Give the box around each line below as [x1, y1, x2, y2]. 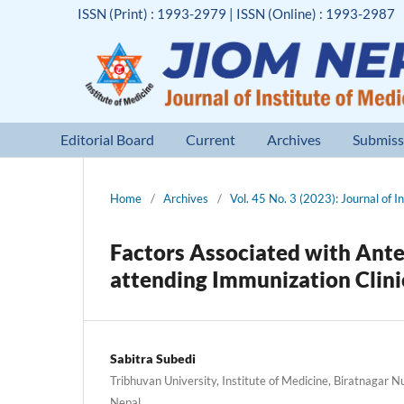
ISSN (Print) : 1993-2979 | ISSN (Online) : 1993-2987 [78, 5, 396, 22]
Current [186, 130, 236, 148]
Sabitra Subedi [110, 350, 196, 366]
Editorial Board [60, 130, 155, 148]
